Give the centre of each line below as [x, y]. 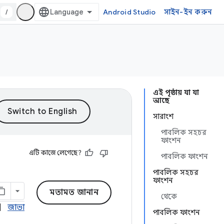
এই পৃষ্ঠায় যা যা [176, 92]
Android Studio [129, 12]
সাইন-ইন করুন [188, 12]
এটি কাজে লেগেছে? [53, 153]
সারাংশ [163, 116]
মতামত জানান [74, 192]
